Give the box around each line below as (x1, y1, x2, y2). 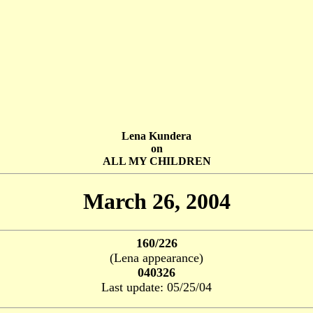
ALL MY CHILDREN (102, 155, 211, 167)
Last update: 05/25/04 (101, 279, 212, 294)
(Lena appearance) (110, 250, 203, 265)
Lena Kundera (122, 130, 191, 142)
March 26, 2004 (82, 189, 231, 214)
